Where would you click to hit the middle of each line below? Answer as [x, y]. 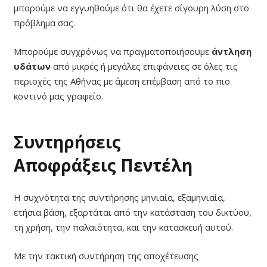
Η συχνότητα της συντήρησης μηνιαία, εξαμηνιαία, [119, 198]
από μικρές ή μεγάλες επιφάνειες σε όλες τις [145, 66]
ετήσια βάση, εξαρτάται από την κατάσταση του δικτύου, [132, 212]
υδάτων [33, 66]
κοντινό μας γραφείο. [58, 96]
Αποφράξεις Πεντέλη [103, 165]
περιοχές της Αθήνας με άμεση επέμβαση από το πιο [122, 81]
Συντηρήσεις [67, 142]
